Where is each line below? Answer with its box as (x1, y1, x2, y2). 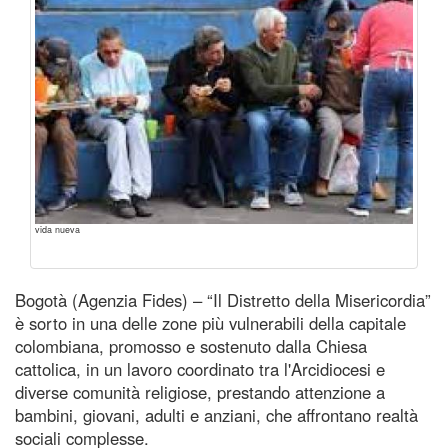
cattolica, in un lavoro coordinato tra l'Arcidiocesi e (15, 356, 385, 381)
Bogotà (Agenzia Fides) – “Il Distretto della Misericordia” (15, 287, 431, 312)
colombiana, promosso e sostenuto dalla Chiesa (15, 333, 367, 358)
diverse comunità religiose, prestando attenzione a (15, 379, 385, 404)
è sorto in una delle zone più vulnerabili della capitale (15, 310, 406, 335)
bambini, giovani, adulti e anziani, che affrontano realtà (15, 402, 418, 427)
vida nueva (35, 222, 80, 236)
